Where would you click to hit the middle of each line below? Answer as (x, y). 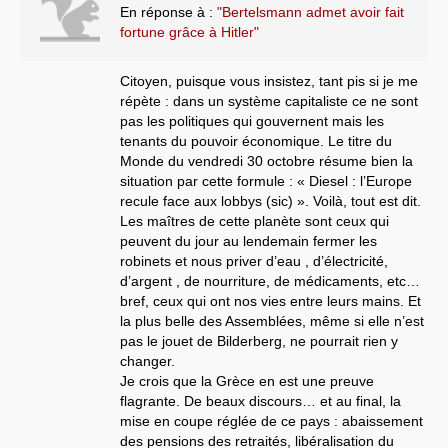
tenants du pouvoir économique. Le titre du (256, 140)
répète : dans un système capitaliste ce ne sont (269, 100)
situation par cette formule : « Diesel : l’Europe (266, 180)
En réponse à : (168, 11)
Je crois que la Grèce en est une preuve (247, 380)
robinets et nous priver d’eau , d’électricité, (254, 260)
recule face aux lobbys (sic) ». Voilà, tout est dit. (270, 200)
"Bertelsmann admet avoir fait (310, 11)
